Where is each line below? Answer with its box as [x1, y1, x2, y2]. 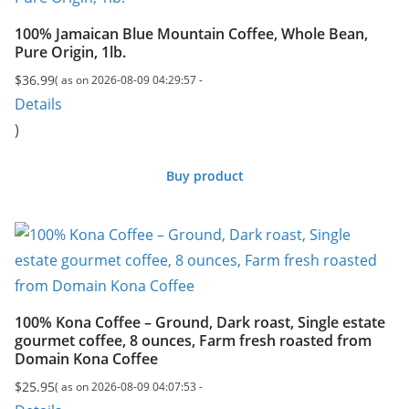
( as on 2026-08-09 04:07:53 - [55, 379, 203, 395]
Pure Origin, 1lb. [15, 42, 126, 63]
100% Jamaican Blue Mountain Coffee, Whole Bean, [15, 24, 368, 45]
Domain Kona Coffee [15, 349, 158, 370]
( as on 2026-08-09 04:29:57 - [55, 72, 203, 89]
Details [15, 94, 62, 115]
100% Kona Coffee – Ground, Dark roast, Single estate [15, 312, 385, 333]
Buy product [165, 167, 244, 185]
